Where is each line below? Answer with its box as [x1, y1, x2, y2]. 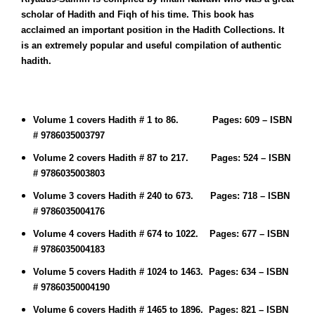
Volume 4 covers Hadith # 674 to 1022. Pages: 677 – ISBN [33, 229, 289, 239]
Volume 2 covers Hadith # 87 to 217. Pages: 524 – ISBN [33, 153, 290, 163]
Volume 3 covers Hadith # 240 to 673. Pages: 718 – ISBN [33, 191, 290, 201]
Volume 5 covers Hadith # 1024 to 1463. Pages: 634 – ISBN [33, 266, 288, 277]
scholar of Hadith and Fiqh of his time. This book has [21, 9, 254, 20]
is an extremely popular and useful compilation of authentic [21, 40, 281, 51]
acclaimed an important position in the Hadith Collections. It [21, 25, 284, 35]
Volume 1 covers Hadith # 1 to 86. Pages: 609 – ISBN [33, 115, 292, 125]
